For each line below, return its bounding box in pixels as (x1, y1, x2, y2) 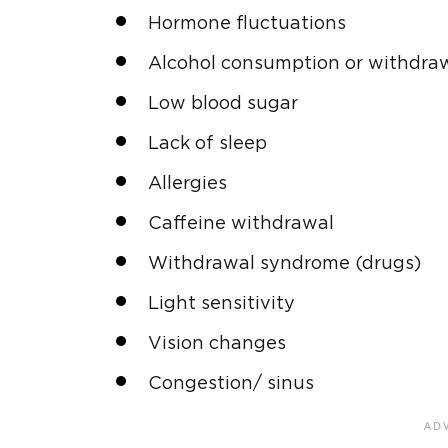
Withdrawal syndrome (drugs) (148, 254, 421, 273)
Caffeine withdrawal (148, 214, 334, 233)
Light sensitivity (148, 294, 295, 313)
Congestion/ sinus (148, 374, 314, 393)
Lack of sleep (148, 134, 267, 153)
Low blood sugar (148, 94, 298, 113)
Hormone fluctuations (148, 14, 346, 33)
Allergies (148, 174, 227, 193)
